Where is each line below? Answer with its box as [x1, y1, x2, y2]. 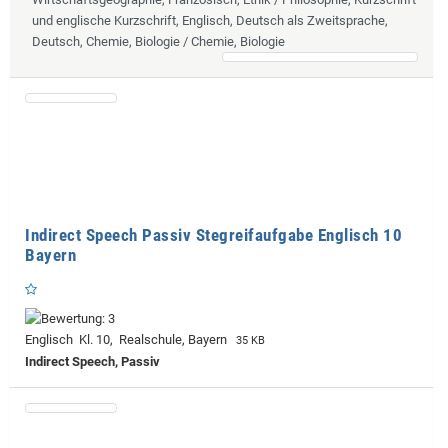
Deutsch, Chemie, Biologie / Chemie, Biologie [32, 33, 285, 49]
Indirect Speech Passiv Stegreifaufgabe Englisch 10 [25, 224, 402, 245]
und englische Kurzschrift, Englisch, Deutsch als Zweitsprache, [32, 12, 388, 28]
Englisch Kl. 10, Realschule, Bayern [25, 331, 233, 347]
